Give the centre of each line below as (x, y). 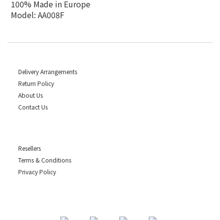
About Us (30, 95)
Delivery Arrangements (48, 71)
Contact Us (33, 107)
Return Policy (36, 83)
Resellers (29, 148)
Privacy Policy (37, 172)
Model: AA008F (38, 15)
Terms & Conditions (45, 160)
